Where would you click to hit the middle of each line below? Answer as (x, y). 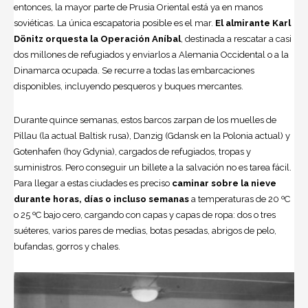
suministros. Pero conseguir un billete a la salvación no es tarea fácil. (153, 167)
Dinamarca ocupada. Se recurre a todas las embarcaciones (134, 70)
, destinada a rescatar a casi (236, 38)
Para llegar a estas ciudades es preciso (93, 183)
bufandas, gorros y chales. (67, 246)
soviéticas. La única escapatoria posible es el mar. (114, 23)
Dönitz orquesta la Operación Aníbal (97, 38)
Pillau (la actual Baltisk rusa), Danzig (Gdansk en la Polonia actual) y (152, 135)
